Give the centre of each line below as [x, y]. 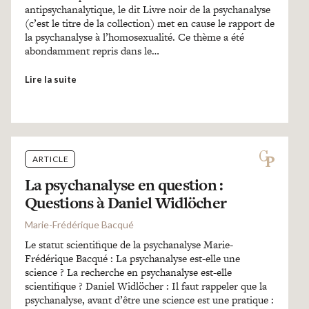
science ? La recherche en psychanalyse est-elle [128, 272]
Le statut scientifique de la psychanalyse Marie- [129, 245]
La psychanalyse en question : [124, 185]
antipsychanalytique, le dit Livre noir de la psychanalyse [147, 9]
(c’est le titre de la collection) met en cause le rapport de [149, 23]
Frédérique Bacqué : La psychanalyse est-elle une [132, 258]
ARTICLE [50, 159]
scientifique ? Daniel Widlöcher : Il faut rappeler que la [146, 286]
